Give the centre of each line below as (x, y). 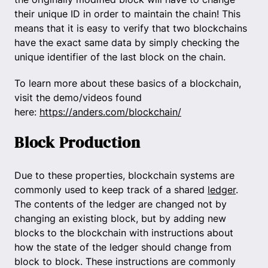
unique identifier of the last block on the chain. (120, 57)
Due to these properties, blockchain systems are (124, 175)
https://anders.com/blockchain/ (110, 112)
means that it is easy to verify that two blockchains (131, 28)
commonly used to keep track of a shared (111, 189)
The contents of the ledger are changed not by (121, 204)
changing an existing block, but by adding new (120, 218)
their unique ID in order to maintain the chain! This (127, 13)
